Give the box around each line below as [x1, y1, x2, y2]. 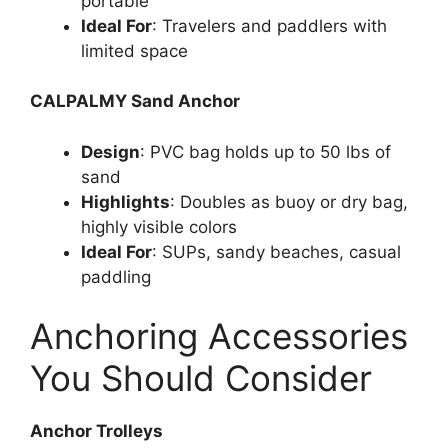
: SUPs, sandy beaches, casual [152, 241, 401, 262]
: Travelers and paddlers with [152, 15, 387, 36]
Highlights [81, 191, 170, 212]
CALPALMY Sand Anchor [30, 91, 240, 112]
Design [81, 141, 140, 162]
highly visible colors [81, 216, 237, 237]
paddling [81, 266, 151, 287]
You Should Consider [30, 357, 372, 400]
